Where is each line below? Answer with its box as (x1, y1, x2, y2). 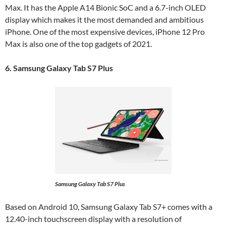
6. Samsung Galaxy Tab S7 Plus (5, 63, 115, 73)
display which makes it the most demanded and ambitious (5, 14, 204, 24)
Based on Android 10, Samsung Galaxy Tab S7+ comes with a (5, 201, 212, 211)
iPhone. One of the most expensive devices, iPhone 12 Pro (5, 26, 205, 36)
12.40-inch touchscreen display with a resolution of (5, 213, 182, 223)
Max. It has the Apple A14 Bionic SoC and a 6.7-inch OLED (5, 2, 206, 12)
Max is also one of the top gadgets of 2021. (5, 38, 153, 48)
